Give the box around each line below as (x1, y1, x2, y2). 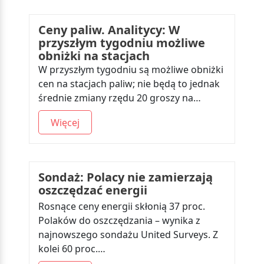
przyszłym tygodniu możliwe (38, 35, 205, 51)
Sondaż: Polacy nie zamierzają (38, 169, 213, 185)
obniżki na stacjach (38, 48, 150, 64)
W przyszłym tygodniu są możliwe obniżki (38, 63, 223, 76)
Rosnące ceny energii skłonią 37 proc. (38, 200, 205, 213)
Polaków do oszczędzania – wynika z (38, 214, 200, 227)
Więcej (51, 115, 80, 129)
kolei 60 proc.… (38, 242, 105, 255)
